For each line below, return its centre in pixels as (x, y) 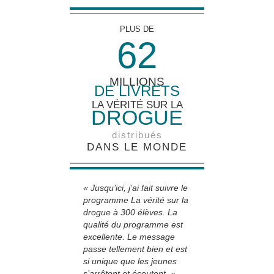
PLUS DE (137, 29)
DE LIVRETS (137, 91)
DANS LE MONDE (137, 147)
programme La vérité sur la (136, 200)
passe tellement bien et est (135, 249)
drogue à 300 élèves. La (130, 213)
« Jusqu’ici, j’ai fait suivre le (135, 188)
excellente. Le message (129, 237)
